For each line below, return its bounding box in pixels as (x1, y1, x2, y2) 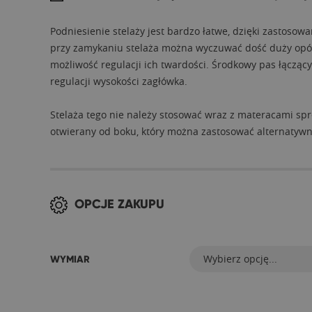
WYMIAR (50, 253, 90, 265)
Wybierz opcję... (203, 252, 277, 265)
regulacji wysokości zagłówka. (50, 75, 187, 88)
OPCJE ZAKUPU (75, 196, 164, 212)
